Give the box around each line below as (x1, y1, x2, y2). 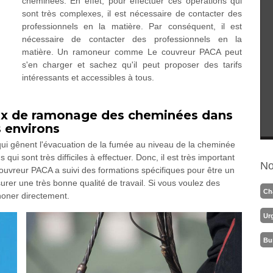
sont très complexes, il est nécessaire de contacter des (21, 9, 243, 18)
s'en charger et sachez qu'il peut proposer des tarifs (21, 60, 243, 69)
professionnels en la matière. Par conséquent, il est (21, 21, 243, 31)
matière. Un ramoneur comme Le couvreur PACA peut (21, 47, 243, 57)
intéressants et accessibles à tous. (21, 73, 154, 82)
